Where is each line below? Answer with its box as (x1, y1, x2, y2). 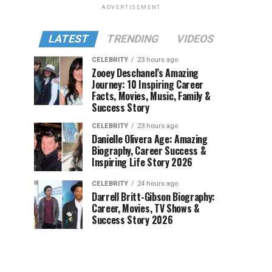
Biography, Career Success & (92, 143, 206, 158)
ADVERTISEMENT (101, 4, 161, 10)
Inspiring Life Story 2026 (92, 155, 192, 169)
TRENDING (105, 33, 160, 45)
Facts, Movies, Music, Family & (92, 89, 211, 103)
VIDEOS (175, 33, 216, 45)
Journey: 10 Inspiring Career (92, 77, 204, 92)
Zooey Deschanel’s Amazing (92, 66, 199, 80)
